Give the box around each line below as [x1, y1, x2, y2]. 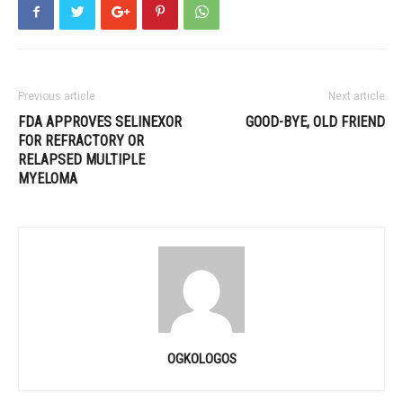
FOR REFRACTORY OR [18, 132, 144, 149]
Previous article [18, 90, 95, 103]
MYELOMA [18, 170, 77, 187]
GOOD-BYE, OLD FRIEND [246, 113, 385, 130]
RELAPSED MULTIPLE [18, 151, 145, 168]
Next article [328, 90, 385, 103]
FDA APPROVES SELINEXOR [18, 113, 182, 130]
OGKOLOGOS [166, 351, 237, 367]
